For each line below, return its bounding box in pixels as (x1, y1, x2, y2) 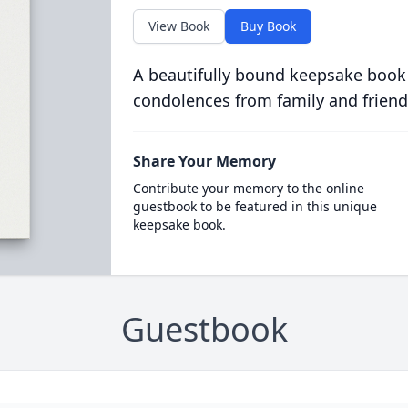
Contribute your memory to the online (132, 179, 364, 197)
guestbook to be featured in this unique (132, 198, 377, 215)
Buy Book (240, 17, 296, 35)
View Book (148, 17, 209, 35)
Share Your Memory (132, 151, 276, 171)
